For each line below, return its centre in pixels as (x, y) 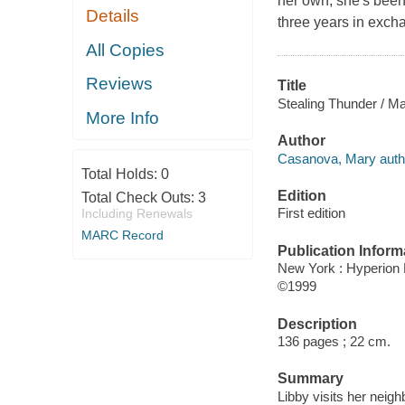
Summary (310, 379)
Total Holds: (121, 174)
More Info (123, 118)
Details (113, 16)
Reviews (120, 84)
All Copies (126, 50)
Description (317, 324)
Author (301, 141)
